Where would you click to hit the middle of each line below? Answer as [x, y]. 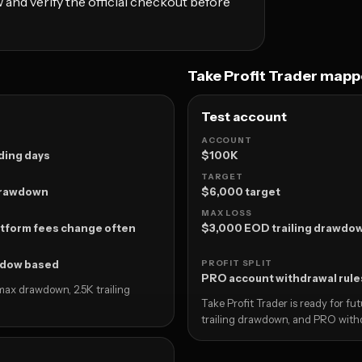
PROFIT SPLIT [237, 263]
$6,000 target [241, 192]
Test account [244, 117]
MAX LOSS [227, 213]
